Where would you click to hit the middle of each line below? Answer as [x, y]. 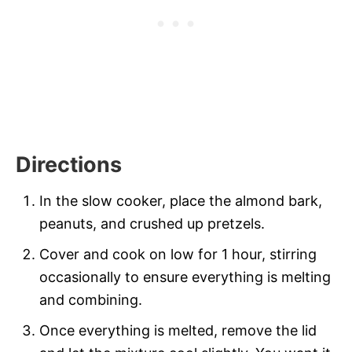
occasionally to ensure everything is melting [185, 277]
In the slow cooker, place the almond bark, [181, 200]
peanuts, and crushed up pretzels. [152, 223]
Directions [69, 164]
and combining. [91, 299]
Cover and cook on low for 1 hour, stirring [178, 254]
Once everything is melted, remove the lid [178, 330]
